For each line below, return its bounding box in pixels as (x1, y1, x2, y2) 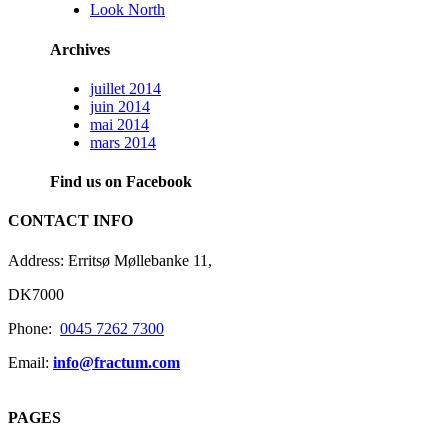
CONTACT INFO (8, 212, 133, 230)
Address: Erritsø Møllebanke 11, (8, 251, 212, 269)
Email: (8, 353, 53, 371)
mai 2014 (90, 115, 149, 133)
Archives (50, 40, 110, 58)
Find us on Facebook (50, 173, 192, 191)
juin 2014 (90, 97, 150, 115)
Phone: (8, 319, 60, 337)
